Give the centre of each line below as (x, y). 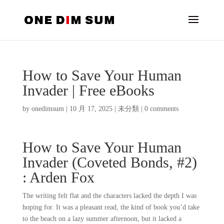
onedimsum (47, 109)
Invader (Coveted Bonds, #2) (109, 162)
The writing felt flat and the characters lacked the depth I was (109, 196)
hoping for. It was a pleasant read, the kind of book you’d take (111, 207)
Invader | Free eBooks (88, 90)
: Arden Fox (58, 177)
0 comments (161, 109)
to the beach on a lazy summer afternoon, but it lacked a (102, 219)
